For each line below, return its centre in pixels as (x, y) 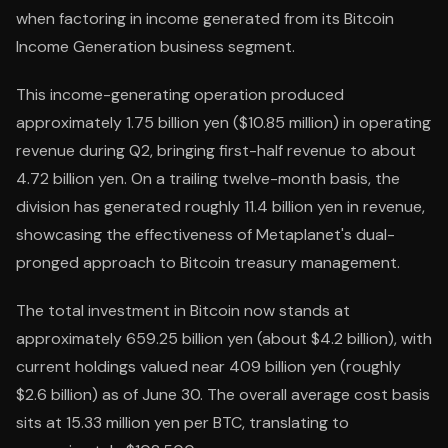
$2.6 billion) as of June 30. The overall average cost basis (223, 394)
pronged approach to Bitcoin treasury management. (208, 262)
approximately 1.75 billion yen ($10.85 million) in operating (223, 122)
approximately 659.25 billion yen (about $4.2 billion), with (224, 338)
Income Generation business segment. (155, 46)
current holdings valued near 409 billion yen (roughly (208, 366)
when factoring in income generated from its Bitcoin (205, 18)
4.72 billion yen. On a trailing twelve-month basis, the (208, 178)
